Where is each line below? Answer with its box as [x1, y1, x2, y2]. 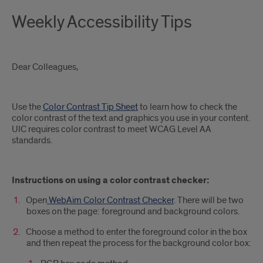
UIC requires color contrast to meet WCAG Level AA [12, 123, 211, 135]
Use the [12, 101, 43, 113]
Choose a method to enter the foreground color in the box [26, 226, 247, 238]
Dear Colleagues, [12, 61, 78, 73]
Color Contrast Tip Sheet [43, 101, 138, 113]
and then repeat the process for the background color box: [26, 237, 251, 249]
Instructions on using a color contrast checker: [12, 174, 210, 187]
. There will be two [174, 194, 244, 206]
